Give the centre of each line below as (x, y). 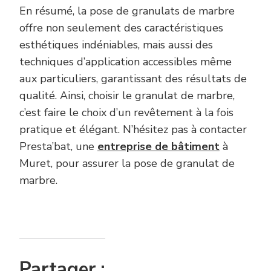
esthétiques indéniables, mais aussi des (116, 45)
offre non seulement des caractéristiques (121, 28)
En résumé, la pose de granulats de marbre (127, 11)
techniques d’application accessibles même (126, 62)
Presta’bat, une (58, 147)
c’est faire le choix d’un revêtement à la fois (126, 113)
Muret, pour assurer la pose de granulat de (127, 164)
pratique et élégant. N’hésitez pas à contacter (133, 130)
